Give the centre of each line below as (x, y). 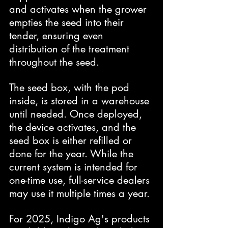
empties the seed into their (68, 22)
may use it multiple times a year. (79, 193)
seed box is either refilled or (72, 140)
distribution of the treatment (71, 49)
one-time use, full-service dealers (81, 180)
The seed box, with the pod (71, 87)
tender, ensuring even (58, 35)
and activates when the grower (79, 9)
